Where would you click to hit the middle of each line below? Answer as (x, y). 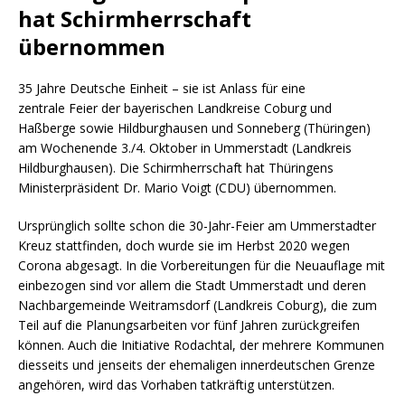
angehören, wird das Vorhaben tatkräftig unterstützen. (176, 384)
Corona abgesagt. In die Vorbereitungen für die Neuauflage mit (202, 265)
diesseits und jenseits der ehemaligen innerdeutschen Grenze (197, 364)
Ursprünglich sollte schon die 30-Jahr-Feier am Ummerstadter (197, 225)
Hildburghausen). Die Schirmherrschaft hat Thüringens (176, 167)
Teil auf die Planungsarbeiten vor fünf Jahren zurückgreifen (189, 325)
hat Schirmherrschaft (135, 18)
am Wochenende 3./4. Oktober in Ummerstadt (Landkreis (185, 147)
